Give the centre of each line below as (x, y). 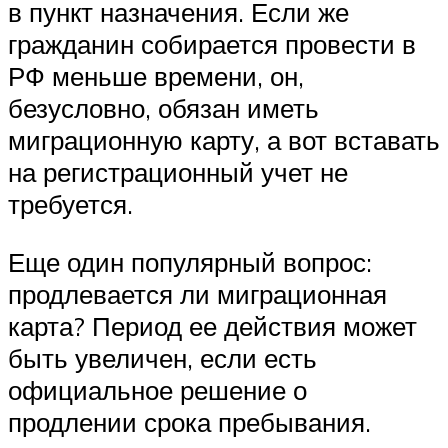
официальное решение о (157, 389)
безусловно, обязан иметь (163, 108)
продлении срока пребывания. (189, 421)
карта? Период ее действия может (212, 325)
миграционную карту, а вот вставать (224, 140)
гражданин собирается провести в (212, 44)
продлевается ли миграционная (197, 293)
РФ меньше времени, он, (156, 76)
